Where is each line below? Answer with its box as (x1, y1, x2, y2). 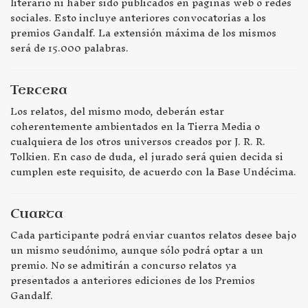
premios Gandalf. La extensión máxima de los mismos (10, 21, 276, 45)
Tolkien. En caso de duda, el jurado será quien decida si (10, 145, 283, 168)
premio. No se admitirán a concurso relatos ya (10, 254, 236, 277)
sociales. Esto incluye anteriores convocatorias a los (10, 6, 266, 30)
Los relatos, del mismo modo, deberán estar (10, 100, 224, 123)
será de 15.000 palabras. (10, 36, 129, 60)
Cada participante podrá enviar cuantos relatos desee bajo (10, 223, 296, 247)
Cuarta (10, 206, 63, 223)
